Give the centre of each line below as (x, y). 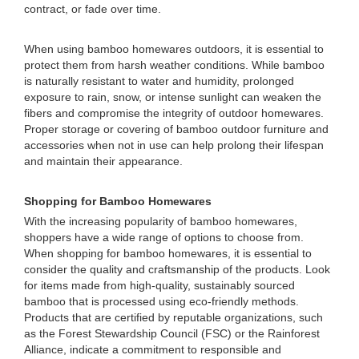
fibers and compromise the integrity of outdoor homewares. (174, 113)
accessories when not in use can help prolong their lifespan (174, 145)
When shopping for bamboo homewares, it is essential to (168, 253)
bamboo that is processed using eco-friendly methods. (161, 301)
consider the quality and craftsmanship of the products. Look (177, 269)
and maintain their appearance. (103, 161)
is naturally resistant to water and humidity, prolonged (159, 81)
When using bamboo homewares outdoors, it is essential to (174, 49)
